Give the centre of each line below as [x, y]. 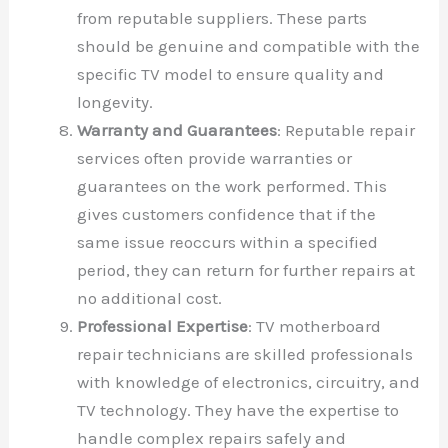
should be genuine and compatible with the [249, 45]
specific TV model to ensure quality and [231, 73]
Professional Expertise [163, 325]
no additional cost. [150, 297]
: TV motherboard [315, 325]
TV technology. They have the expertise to [238, 409]
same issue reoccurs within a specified [228, 241]
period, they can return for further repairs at [246, 269]
